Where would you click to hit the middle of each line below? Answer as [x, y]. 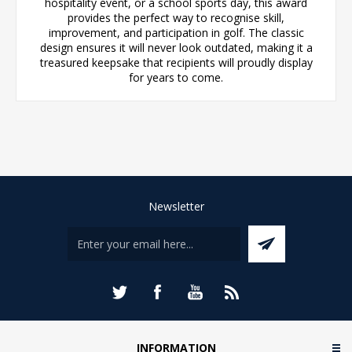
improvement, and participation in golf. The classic [176, 32]
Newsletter [176, 206]
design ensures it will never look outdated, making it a [176, 47]
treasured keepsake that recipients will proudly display [176, 62]
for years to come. [176, 77]
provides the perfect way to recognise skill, [176, 17]
